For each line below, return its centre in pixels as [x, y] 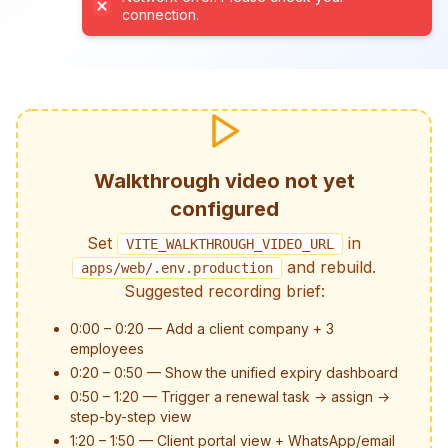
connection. [160, 14]
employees [107, 348]
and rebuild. [329, 267]
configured [224, 209]
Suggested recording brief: [224, 291]
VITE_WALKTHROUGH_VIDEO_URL [230, 244]
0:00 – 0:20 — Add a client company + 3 [202, 328]
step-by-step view [130, 416]
